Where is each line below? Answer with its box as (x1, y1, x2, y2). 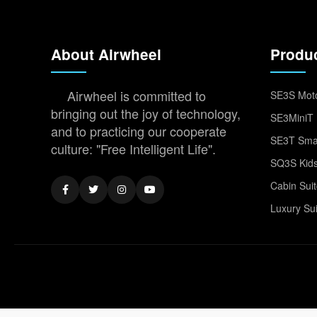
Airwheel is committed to (67, 86, 206, 105)
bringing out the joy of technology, (51, 104, 241, 122)
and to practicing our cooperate (51, 122, 226, 140)
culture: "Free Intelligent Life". (51, 139, 216, 158)
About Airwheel (51, 44, 161, 64)
